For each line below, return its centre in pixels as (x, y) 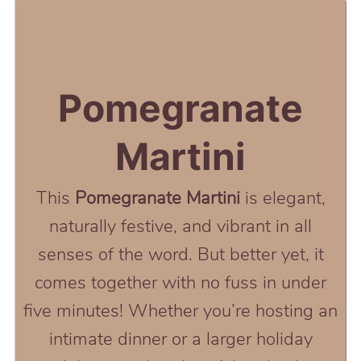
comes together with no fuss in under (180, 283)
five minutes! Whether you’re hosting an (180, 311)
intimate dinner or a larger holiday (180, 340)
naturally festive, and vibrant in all (180, 227)
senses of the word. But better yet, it (180, 255)
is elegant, (285, 199)
